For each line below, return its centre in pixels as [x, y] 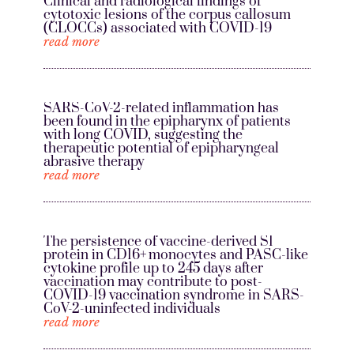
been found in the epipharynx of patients [167, 122]
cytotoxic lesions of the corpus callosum [167, 15]
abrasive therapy [94, 162]
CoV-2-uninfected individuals [133, 309]
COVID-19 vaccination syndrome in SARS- [173, 296]
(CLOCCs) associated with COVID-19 [157, 29]
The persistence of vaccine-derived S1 [158, 242]
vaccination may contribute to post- [153, 282]
